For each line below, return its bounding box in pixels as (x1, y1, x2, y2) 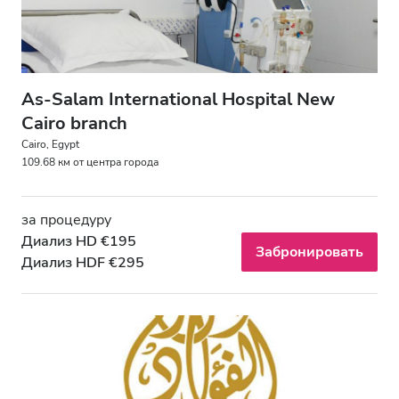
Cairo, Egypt (21, 136, 79, 151)
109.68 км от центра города (21, 154, 159, 169)
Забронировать (256, 241, 363, 262)
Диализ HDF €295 (21, 252, 144, 273)
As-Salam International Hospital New (21, 86, 335, 111)
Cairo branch (21, 110, 127, 135)
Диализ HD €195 (21, 231, 136, 251)
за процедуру (21, 209, 111, 230)
